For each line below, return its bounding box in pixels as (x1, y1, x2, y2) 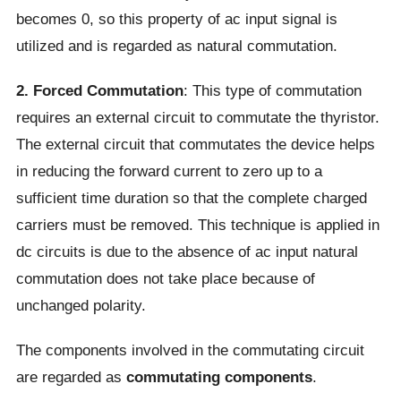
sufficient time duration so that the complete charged (15, 189, 367, 208)
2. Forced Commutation (15, 81, 183, 100)
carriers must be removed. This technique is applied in (15, 216, 380, 235)
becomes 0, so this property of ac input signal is (15, 10, 337, 29)
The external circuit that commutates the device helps (15, 135, 375, 154)
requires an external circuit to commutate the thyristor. (15, 108, 380, 127)
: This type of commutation (183, 81, 362, 100)
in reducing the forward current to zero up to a (15, 162, 322, 181)
